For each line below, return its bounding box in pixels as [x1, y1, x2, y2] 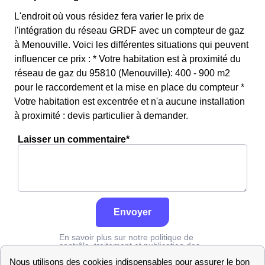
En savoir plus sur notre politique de [59, 232, 193, 242]
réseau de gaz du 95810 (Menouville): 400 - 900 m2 [14, 68, 230, 78]
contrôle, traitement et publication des [59, 241, 200, 250]
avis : [59, 249, 81, 258]
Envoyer [114, 207, 151, 217]
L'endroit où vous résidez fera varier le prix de [14, 11, 204, 21]
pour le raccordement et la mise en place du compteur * [14, 82, 244, 92]
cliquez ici [81, 249, 117, 258]
